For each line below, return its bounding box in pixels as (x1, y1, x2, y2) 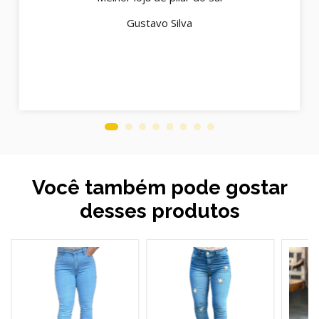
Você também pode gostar (31, 175, 288, 199)
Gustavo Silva (127, 16, 192, 31)
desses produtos (79, 199, 240, 223)
